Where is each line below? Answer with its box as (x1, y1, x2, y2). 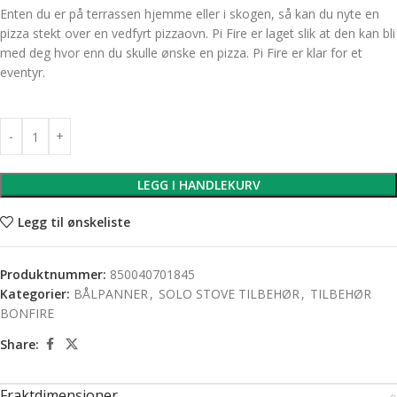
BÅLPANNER (74, 285, 148, 302)
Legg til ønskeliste (17, 213, 130, 230)
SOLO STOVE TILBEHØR (159, 285, 300, 302)
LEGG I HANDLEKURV (136, 176, 261, 193)
